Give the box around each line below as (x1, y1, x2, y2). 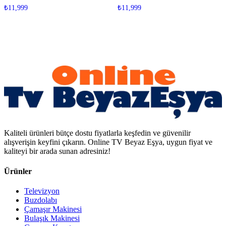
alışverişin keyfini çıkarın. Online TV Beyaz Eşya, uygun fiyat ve (4, 138, 212, 147)
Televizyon (24, 186, 60, 195)
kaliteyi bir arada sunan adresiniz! (4, 147, 110, 156)
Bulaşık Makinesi (24, 213, 80, 222)
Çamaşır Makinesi (24, 204, 82, 213)
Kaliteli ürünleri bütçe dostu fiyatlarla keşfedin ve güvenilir (4, 129, 191, 138)
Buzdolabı (24, 195, 57, 204)
